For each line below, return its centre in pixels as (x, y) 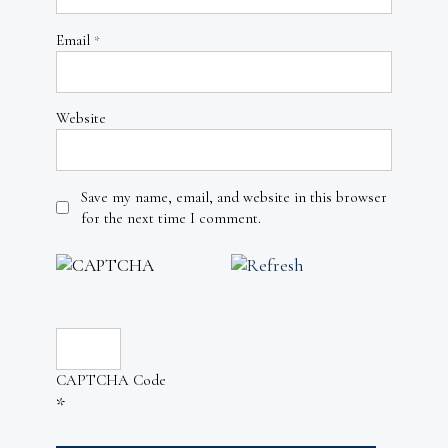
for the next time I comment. (171, 217)
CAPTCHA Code (111, 380)
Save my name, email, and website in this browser (234, 196)
